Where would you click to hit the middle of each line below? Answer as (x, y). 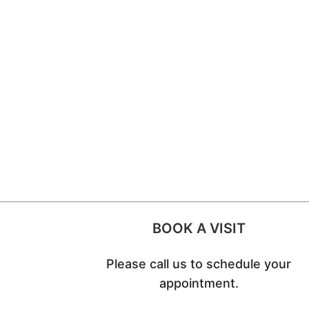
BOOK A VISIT (199, 229)
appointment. (199, 283)
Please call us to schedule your (199, 264)
